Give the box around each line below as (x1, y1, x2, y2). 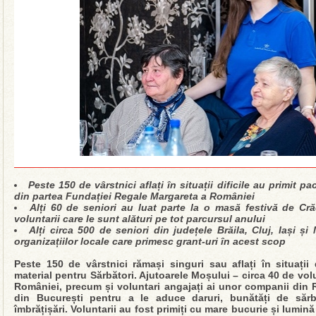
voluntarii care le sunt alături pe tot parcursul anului (14, 213, 265, 224)
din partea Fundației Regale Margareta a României (14, 190, 255, 202)
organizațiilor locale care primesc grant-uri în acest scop (14, 236, 286, 247)
